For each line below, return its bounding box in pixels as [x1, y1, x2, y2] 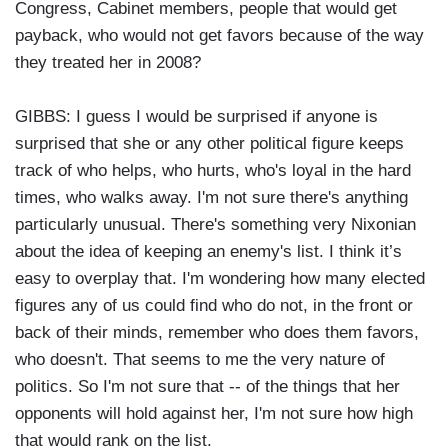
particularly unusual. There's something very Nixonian [15, 215, 416, 235]
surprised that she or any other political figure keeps [15, 134, 404, 154]
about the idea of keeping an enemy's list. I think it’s [15, 242, 402, 262]
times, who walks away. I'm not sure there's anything [15, 188, 408, 208]
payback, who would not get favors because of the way [15, 26, 424, 46]
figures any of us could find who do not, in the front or [15, 296, 413, 316]
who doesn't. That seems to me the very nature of [15, 350, 385, 370]
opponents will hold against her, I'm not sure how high [15, 404, 413, 424]
